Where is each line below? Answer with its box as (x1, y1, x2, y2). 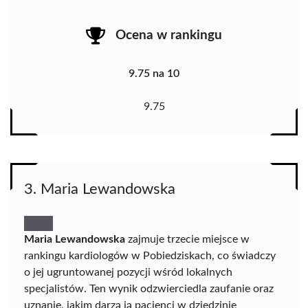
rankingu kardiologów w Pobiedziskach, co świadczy (24, 250, 276, 261)
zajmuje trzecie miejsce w (125, 233, 250, 245)
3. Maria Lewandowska (24, 181, 175, 197)
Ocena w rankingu (115, 29, 222, 43)
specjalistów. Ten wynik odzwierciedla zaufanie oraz (24, 283, 274, 294)
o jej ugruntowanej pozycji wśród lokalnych (24, 266, 232, 278)
